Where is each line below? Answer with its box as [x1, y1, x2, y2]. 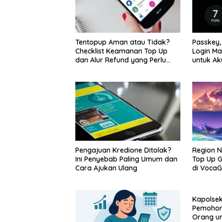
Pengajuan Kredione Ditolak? [75, 145, 171, 155]
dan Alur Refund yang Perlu [75, 55, 166, 65]
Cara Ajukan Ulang [75, 163, 137, 172]
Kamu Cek [75, 64, 109, 74]
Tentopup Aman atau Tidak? [75, 38, 170, 47]
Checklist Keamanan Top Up [75, 47, 167, 56]
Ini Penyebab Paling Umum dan [75, 154, 177, 164]
